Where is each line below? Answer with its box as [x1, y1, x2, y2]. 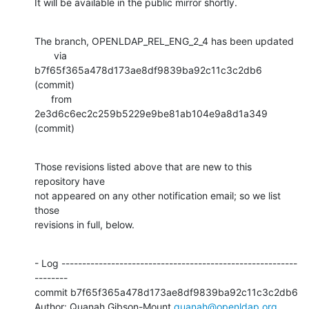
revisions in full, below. [34, 218, 134, 230]
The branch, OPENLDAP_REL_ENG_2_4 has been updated [34, 34, 294, 47]
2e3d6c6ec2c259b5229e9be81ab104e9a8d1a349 [34, 107, 268, 119]
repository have [34, 175, 105, 187]
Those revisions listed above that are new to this [34, 160, 252, 172]
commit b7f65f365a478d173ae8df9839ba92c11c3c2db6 [34, 286, 298, 298]
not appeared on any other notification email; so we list [34, 189, 281, 201]
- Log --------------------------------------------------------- [34, 257, 297, 269]
